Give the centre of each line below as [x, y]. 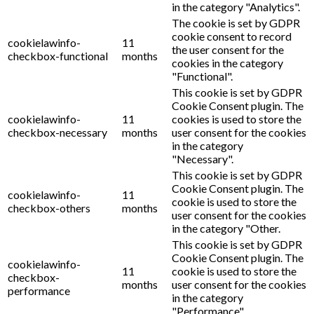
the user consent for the [228, 49]
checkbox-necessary [57, 132]
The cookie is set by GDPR [236, 22]
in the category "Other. [226, 228]
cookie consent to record [232, 36]
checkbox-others [49, 207]
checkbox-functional [58, 55]
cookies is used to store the [237, 118]
